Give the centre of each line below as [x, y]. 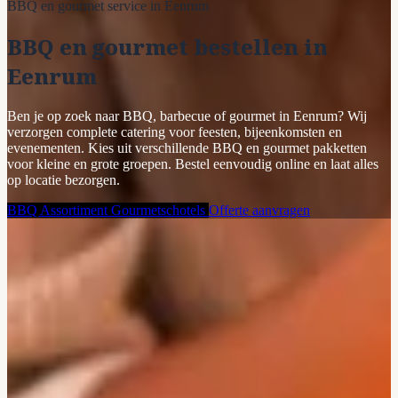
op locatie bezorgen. [64, 180]
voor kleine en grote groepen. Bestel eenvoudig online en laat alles [193, 164]
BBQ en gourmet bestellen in [167, 47]
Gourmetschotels [160, 211]
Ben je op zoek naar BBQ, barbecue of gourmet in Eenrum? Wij [187, 116]
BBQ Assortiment [59, 211]
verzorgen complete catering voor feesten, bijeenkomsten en [175, 132]
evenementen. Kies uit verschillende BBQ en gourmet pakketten [187, 148]
